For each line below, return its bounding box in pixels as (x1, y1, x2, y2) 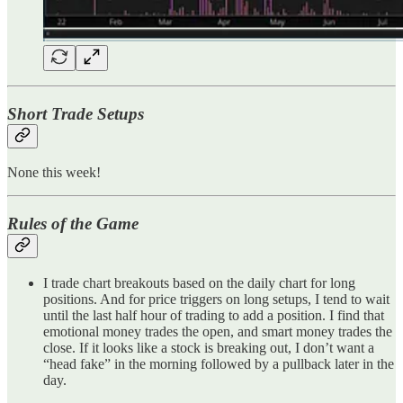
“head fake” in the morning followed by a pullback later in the (43, 355, 394, 372)
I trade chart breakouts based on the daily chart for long (43, 274, 355, 291)
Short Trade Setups (7, 103, 144, 123)
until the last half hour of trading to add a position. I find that (43, 307, 384, 323)
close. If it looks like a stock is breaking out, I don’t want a (43, 339, 374, 355)
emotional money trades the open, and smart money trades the (43, 323, 392, 339)
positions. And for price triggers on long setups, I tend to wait (43, 291, 390, 307)
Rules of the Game (7, 214, 139, 234)
